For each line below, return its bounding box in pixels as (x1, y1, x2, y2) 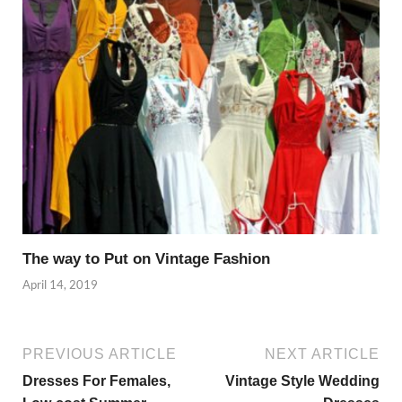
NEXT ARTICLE (265, 346, 380, 363)
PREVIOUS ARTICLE (22, 346, 177, 363)
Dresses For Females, (22, 373, 170, 389)
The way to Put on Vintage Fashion (22, 249, 270, 267)
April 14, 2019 (22, 277, 98, 293)
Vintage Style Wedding (225, 373, 380, 389)
